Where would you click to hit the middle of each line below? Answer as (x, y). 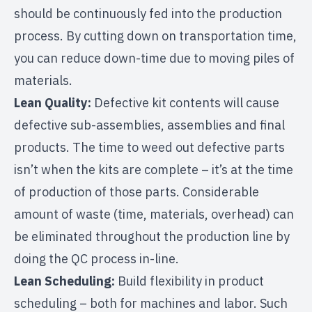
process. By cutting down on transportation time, (155, 36)
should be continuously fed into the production (148, 14)
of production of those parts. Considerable (136, 192)
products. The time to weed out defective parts (149, 148)
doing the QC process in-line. (96, 259)
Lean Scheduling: (64, 281)
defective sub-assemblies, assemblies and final (149, 125)
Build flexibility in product (189, 281)
